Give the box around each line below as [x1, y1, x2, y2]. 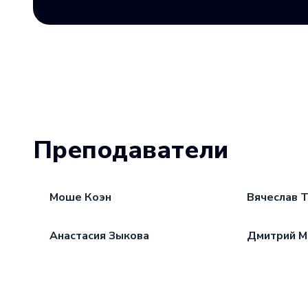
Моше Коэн [49, 189, 111, 205]
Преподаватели [33, 133, 228, 167]
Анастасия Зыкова [49, 228, 149, 243]
